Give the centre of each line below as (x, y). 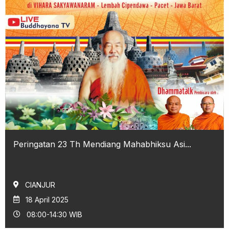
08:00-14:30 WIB (54, 214)
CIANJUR (40, 185)
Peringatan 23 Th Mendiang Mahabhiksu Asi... (102, 144)
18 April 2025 (47, 199)
